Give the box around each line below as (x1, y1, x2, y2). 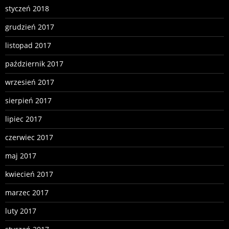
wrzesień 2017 (5, 77, 54, 87)
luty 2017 (5, 205, 36, 216)
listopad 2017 (5, 40, 51, 50)
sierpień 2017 (5, 95, 52, 105)
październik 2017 (5, 58, 63, 68)
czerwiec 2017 (5, 132, 53, 142)
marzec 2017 (5, 187, 49, 197)
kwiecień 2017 (5, 169, 53, 179)
